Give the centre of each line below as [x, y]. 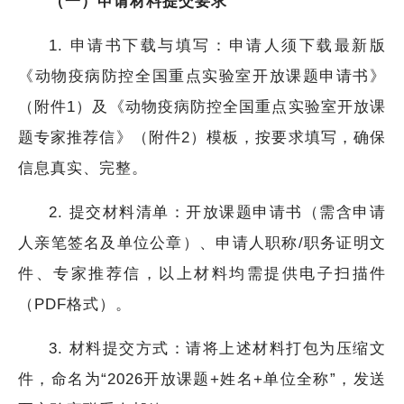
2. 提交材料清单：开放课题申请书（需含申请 [217, 212]
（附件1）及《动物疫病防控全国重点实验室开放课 [202, 106]
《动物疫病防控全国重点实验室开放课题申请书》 [202, 76]
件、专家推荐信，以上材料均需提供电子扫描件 [202, 273]
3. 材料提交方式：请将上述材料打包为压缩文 [217, 348]
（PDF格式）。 [75, 304]
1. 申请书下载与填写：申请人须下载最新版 [217, 45]
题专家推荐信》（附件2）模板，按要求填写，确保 [202, 137]
